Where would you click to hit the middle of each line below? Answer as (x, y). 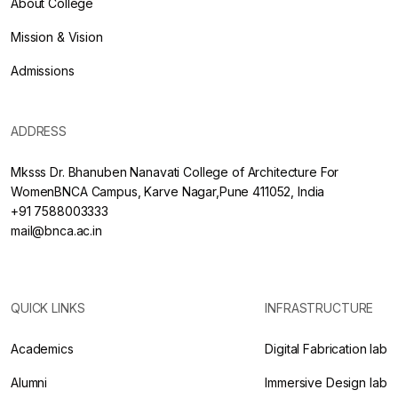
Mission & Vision (57, 37)
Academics (42, 349)
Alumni (29, 383)
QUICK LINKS (48, 308)
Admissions (43, 71)
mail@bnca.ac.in (56, 231)
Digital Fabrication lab (326, 349)
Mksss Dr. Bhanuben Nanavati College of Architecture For (175, 172)
